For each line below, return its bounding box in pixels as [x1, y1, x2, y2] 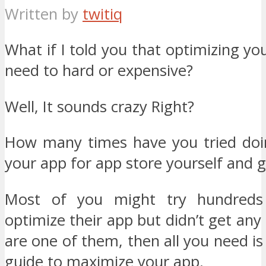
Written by [5, 3, 83, 24]
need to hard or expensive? [5, 60, 193, 81]
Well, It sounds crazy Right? [5, 96, 194, 117]
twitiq [83, 3, 122, 24]
